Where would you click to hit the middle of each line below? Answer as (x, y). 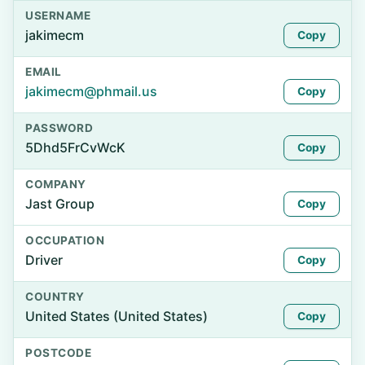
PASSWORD (59, 128)
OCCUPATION (65, 240)
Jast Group (60, 204)
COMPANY (56, 184)
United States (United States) (117, 316)
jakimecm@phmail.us (91, 91)
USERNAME (58, 15)
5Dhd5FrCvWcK (75, 147)
